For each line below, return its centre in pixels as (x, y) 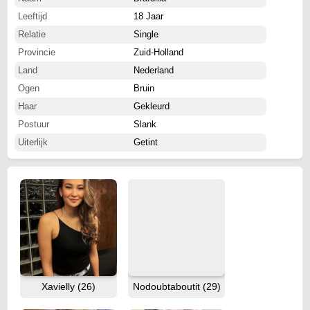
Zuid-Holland (159, 52)
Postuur (34, 124)
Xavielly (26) (69, 286)
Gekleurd (152, 106)
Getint (146, 142)
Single (146, 34)
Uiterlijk (33, 142)
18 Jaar (149, 16)
